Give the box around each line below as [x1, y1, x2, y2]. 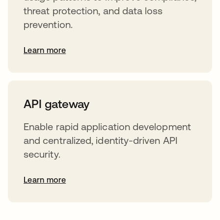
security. [24, 148, 60, 160]
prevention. [24, 18, 73, 30]
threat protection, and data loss [24, 4, 163, 16]
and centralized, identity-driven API [24, 134, 177, 146]
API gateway [24, 97, 89, 110]
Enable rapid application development [24, 120, 191, 132]
